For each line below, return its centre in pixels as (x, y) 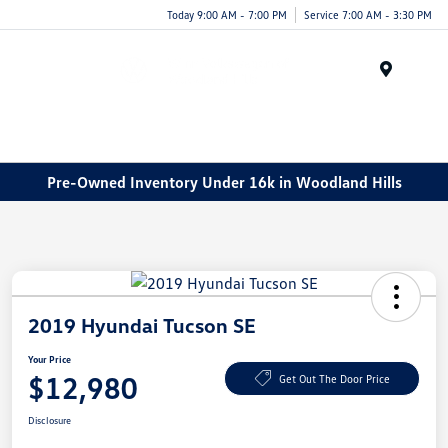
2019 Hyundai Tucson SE (142, 325)
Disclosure (49, 420)
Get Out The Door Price (334, 378)
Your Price (49, 359)
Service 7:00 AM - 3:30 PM (368, 14)
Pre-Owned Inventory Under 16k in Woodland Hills (224, 181)
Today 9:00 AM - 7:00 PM (227, 14)
